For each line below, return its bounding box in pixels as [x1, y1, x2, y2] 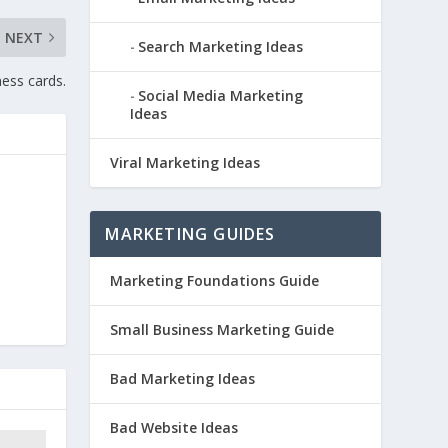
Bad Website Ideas [110, 417, 239, 437]
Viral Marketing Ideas [110, 152, 261, 172]
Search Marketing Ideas [138, 36, 304, 56]
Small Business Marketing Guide [110, 319, 335, 339]
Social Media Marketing [138, 85, 304, 105]
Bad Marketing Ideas [110, 368, 256, 388]
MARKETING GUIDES [105, 222, 276, 245]
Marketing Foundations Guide [110, 270, 320, 290]
